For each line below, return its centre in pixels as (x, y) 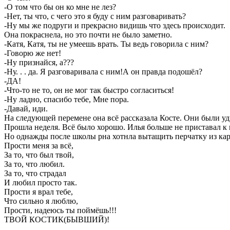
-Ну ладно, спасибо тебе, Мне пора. (68, 99)
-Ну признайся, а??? (39, 62)
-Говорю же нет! (33, 53)
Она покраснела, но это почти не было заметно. (89, 34)
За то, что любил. (35, 164)
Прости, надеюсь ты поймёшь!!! (60, 210)
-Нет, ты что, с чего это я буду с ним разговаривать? (95, 16)
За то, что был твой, (40, 155)
